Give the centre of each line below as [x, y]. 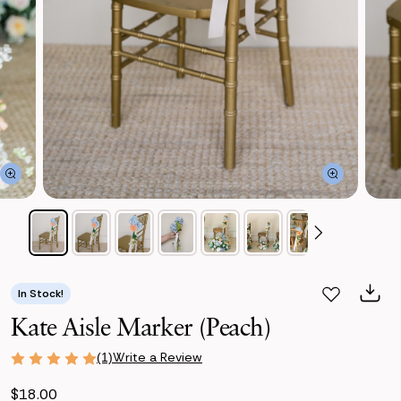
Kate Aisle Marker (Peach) [141, 327]
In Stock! [41, 293]
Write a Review [158, 358]
